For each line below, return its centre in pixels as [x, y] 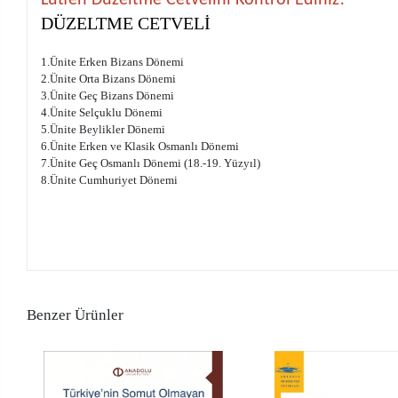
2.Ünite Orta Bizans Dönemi [109, 78]
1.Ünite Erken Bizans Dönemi [113, 61]
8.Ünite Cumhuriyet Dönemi [110, 179]
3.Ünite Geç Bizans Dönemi [108, 95]
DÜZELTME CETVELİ [126, 23]
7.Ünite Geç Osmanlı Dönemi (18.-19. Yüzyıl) [151, 163]
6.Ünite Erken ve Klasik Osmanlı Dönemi [140, 146]
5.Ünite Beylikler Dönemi [103, 129]
